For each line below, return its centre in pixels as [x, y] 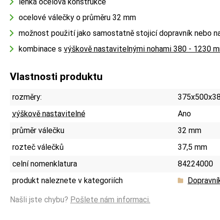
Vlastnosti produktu [56, 76]
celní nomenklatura [45, 164]
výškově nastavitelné [49, 113]
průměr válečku [38, 130]
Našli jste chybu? [40, 199]
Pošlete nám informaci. [110, 199]
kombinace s [41, 49]
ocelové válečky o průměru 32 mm [77, 17]
